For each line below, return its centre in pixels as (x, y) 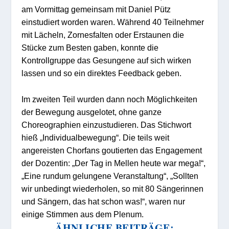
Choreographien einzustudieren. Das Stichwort (107, 124)
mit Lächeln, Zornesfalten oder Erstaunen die (103, 35)
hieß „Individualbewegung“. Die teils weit (96, 137)
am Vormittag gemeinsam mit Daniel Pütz (96, 9)
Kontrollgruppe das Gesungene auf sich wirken (107, 60)
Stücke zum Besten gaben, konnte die (90, 47)
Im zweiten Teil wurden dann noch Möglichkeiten (110, 99)
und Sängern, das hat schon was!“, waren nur (104, 201)
